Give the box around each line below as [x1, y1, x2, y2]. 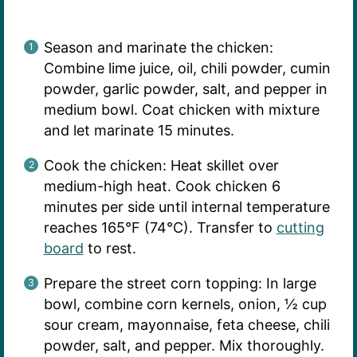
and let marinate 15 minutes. [43, 122, 234, 139]
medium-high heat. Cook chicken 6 [43, 178, 280, 195]
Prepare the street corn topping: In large [43, 275, 316, 292]
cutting [276, 219, 324, 237]
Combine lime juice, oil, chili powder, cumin [43, 60, 331, 77]
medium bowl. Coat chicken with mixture [43, 101, 320, 119]
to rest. [83, 240, 136, 257]
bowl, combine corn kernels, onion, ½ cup [43, 296, 327, 313]
